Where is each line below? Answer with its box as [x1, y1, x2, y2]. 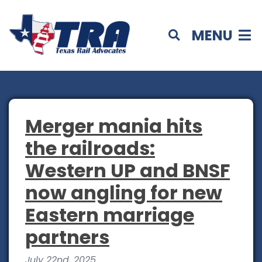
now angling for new [25, 180, 222, 206]
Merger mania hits [25, 113, 202, 140]
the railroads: [25, 135, 155, 162]
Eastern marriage [25, 202, 194, 229]
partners [25, 224, 109, 251]
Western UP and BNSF [25, 157, 230, 184]
